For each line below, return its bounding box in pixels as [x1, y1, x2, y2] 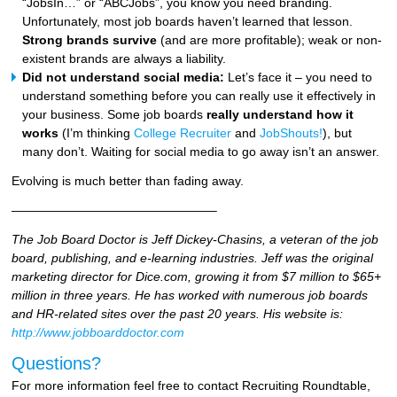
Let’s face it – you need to [224, 69, 373, 84]
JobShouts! [260, 125, 323, 140]
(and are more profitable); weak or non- [157, 32, 383, 47]
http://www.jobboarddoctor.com [12, 324, 185, 339]
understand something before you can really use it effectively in [22, 88, 377, 103]
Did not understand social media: [22, 69, 225, 84]
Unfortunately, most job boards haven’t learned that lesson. [22, 13, 354, 28]
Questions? [12, 353, 102, 373]
